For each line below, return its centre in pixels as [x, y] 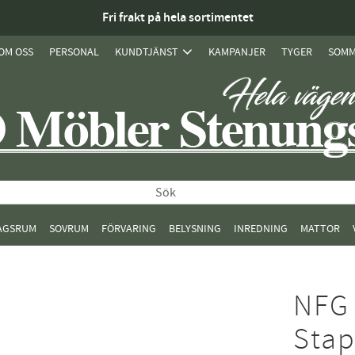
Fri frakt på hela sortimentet [177, 18]
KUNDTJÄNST [147, 52]
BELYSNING [195, 229]
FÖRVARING [129, 229]
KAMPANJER [237, 52]
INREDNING [261, 229]
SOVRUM [69, 229]
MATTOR [320, 229]
